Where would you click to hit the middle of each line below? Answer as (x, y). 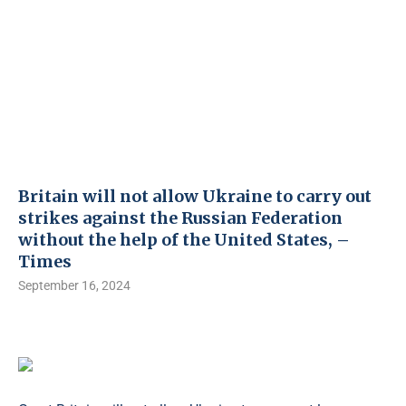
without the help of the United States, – (184, 240)
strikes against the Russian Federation (180, 218)
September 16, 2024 (74, 285)
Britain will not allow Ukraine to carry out (195, 196)
